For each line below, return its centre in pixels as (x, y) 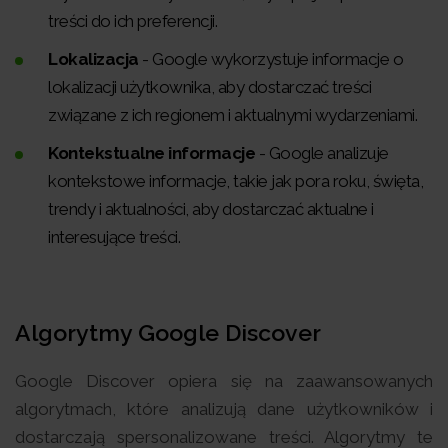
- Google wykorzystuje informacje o (270, 58)
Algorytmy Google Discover (168, 332)
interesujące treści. (114, 236)
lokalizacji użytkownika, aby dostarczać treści (209, 86)
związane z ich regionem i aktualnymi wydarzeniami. (232, 114)
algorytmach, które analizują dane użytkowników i (224, 408)
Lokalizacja (93, 58)
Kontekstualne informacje (151, 152)
